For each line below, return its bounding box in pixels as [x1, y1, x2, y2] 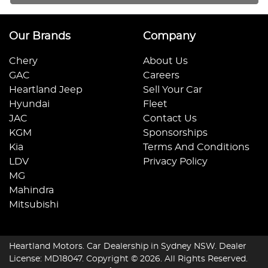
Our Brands [9, 31, 71, 42]
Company [143, 31, 196, 42]
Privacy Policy [143, 157, 208, 167]
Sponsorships [143, 128, 208, 138]
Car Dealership [87, 242, 148, 251]
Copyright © [86, 255, 140, 264]
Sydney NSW [161, 242, 215, 251]
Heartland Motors [9, 242, 83, 251]
